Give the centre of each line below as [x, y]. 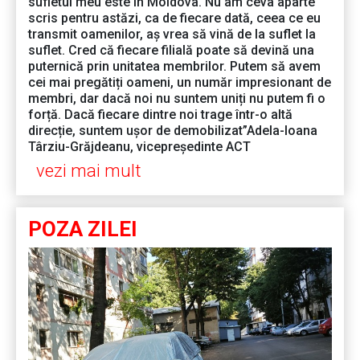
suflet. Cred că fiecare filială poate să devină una [171, 51]
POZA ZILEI [83, 229]
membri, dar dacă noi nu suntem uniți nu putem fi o [177, 99]
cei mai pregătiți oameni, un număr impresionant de [180, 83]
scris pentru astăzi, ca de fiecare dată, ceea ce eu [174, 18]
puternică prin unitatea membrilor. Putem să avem [174, 67]
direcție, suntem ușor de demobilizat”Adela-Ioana [173, 131]
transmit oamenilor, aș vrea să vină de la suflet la [172, 35]
